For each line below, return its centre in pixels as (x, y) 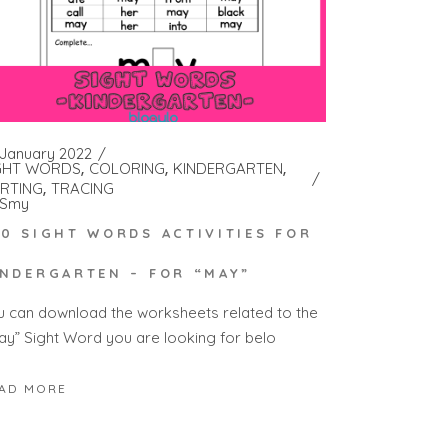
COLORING (127, 169)
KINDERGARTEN (228, 169)
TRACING (83, 189)
